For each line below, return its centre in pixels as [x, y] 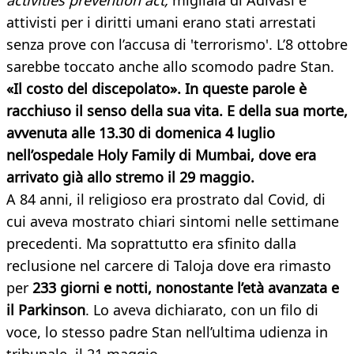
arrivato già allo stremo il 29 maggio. [130, 177]
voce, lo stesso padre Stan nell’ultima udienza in [167, 332]
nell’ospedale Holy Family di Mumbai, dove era [161, 155]
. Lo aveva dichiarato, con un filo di [202, 310]
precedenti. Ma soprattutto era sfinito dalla [151, 244]
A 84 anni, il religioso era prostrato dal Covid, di [166, 200]
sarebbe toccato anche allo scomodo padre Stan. [170, 67]
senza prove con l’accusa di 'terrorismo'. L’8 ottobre [177, 45]
